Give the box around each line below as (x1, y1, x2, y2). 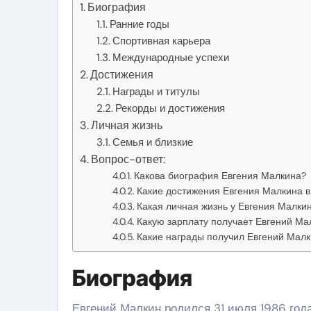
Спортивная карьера (112, 33, 211, 48)
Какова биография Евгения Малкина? (133, 169, 306, 182)
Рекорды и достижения (115, 101, 226, 115)
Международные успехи (112, 50, 230, 65)
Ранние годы (110, 17, 170, 31)
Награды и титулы (112, 84, 201, 99)
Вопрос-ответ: (91, 151, 166, 167)
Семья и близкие (112, 135, 194, 149)
